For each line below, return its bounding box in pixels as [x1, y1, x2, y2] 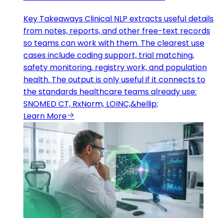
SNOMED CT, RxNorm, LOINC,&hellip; [23, 98, 158, 109]
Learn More [23, 110, 67, 122]
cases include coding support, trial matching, [23, 49, 194, 61]
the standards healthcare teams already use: [23, 86, 197, 97]
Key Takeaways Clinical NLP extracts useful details [23, 13, 214, 24]
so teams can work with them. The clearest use [23, 37, 204, 49]
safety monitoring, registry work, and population [23, 61, 207, 73]
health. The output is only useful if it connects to [23, 73, 205, 85]
